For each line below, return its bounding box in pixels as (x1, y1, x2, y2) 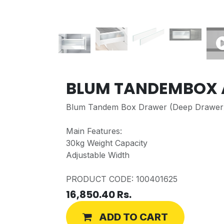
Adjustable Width (66, 150, 129, 160)
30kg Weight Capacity (66, 138, 147, 148)
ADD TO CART (99, 211, 168, 223)
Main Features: (66, 126, 122, 136)
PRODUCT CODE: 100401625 (66, 174, 177, 184)
